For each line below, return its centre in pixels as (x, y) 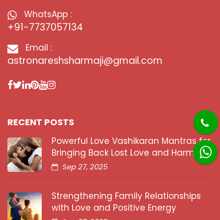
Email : (38, 48)
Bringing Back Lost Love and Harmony (131, 153)
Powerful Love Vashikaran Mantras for (131, 141)
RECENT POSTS (41, 122)
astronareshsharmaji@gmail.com (85, 61)
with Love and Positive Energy (114, 208)
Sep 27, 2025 (84, 167)
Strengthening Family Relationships (126, 196)
